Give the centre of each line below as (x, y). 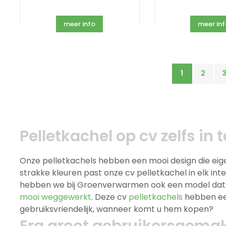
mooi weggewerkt (55, 197)
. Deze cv (110, 197)
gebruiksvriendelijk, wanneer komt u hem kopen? (116, 209)
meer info (79, 24)
